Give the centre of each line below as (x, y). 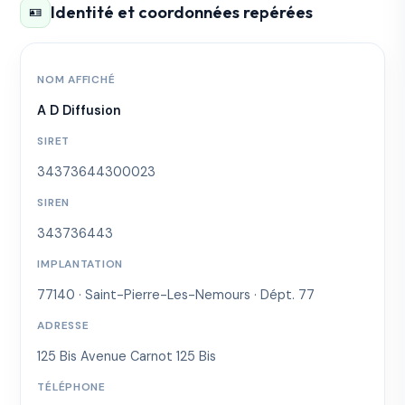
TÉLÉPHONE (71, 386)
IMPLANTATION (80, 264)
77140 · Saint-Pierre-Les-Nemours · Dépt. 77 (176, 294)
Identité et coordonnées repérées (182, 13)
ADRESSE (63, 325)
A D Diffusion (80, 110)
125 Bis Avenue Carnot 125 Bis (127, 356)
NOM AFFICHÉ (76, 79)
